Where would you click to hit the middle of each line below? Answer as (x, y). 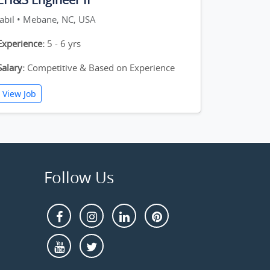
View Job (19, 94)
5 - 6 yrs (63, 43)
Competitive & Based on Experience (100, 67)
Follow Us (79, 177)
